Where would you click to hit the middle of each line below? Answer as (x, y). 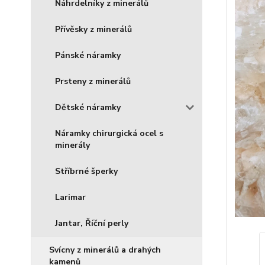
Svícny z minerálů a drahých (105, 250)
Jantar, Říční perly (92, 223)
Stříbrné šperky (86, 171)
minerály (72, 145)
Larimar (70, 197)
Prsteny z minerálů (93, 81)
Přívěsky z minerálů (93, 29)
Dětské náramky (88, 107)
